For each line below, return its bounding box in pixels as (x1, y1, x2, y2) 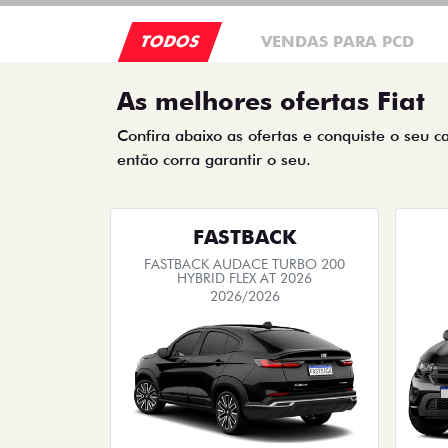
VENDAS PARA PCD (261, 32, 414, 51)
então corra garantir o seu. (117, 150, 311, 169)
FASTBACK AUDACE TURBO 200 (144, 256, 345, 272)
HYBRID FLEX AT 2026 (177, 270, 312, 286)
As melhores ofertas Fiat (117, 86, 425, 116)
